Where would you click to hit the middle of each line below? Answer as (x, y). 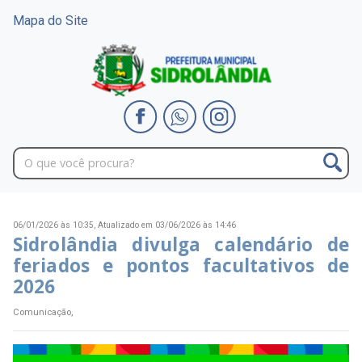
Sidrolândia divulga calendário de (181, 245)
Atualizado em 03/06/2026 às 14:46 (167, 225)
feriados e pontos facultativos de (181, 266)
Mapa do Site (51, 21)
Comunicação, (43, 312)
